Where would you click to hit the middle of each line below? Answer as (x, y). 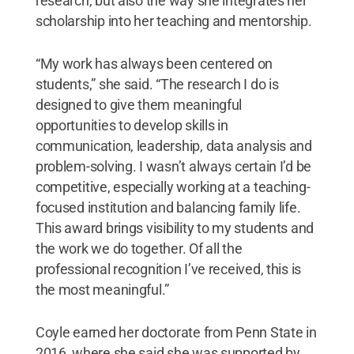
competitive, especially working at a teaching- (173, 186)
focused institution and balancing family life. (168, 207)
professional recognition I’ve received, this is (168, 269)
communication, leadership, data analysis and (173, 145)
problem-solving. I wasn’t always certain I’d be (173, 166)
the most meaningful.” (102, 289)
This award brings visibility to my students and (175, 228)
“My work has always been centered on (154, 63)
